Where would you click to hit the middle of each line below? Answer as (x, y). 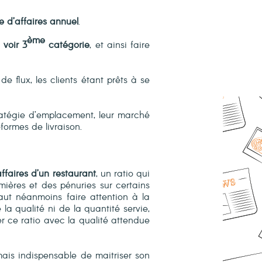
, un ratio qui (123, 174)
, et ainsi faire (120, 45)
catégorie (68, 45)
